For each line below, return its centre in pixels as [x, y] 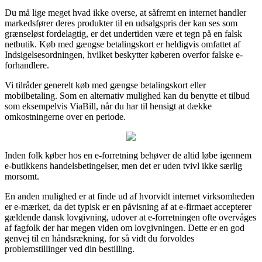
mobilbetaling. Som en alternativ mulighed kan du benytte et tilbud [127, 95]
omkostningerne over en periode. [65, 116]
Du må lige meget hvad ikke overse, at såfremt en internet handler [125, 12]
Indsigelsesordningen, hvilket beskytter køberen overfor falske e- [124, 54]
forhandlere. [27, 65]
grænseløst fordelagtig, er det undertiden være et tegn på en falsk [123, 33]
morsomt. [22, 176]
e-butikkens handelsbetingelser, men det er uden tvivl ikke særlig [123, 166]
